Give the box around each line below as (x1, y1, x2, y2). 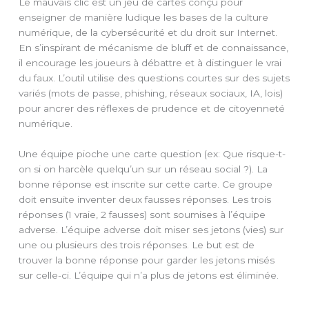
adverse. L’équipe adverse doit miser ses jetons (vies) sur (19, 223, 284, 235)
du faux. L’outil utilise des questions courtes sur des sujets (19, 72, 290, 84)
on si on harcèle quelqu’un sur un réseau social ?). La (19, 163, 268, 175)
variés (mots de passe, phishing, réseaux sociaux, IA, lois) (19, 88, 283, 99)
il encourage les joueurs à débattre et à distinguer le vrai (19, 57, 282, 69)
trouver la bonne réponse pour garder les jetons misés (19, 254, 275, 266)
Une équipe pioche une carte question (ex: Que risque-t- (19, 148, 286, 159)
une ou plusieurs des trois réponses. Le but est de (19, 239, 255, 250)
